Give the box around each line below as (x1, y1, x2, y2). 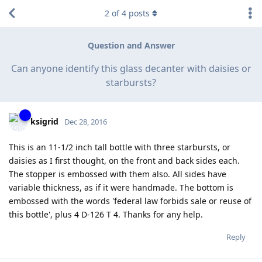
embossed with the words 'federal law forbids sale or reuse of (9, 195, 251, 206)
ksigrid (30, 115, 58, 127)
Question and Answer (87, 40, 175, 51)
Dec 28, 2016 (64, 116, 107, 127)
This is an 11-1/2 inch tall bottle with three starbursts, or (9, 141, 230, 153)
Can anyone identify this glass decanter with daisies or (11, 61, 251, 75)
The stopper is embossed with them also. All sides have (9, 168, 226, 180)
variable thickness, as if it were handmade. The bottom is (9, 181, 233, 193)
